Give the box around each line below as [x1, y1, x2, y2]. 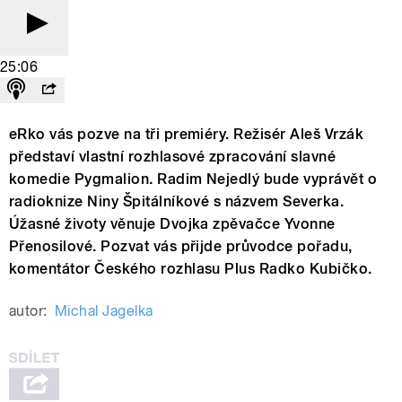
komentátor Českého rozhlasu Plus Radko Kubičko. [9, 260, 372, 278]
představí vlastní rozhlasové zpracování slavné [9, 148, 336, 166]
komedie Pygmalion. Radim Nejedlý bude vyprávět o [9, 170, 378, 188]
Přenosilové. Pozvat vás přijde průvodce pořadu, [9, 238, 353, 256]
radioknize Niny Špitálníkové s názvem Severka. [9, 193, 345, 211]
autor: [9, 302, 48, 320]
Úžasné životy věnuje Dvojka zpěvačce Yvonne [9, 215, 336, 233]
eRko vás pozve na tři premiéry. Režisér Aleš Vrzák [9, 126, 364, 144]
